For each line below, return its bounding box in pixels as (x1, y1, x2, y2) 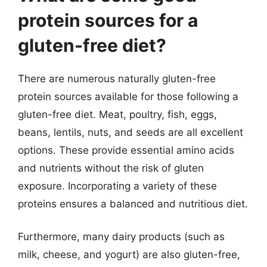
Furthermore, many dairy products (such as (18, 231, 225, 243)
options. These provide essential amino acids (18, 144, 234, 156)
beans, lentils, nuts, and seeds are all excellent (18, 126, 243, 138)
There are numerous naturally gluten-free (18, 72, 216, 85)
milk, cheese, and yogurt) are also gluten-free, (18, 249, 240, 260)
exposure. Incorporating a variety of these (18, 179, 217, 192)
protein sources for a (18, 9, 198, 31)
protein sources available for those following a (18, 90, 238, 103)
